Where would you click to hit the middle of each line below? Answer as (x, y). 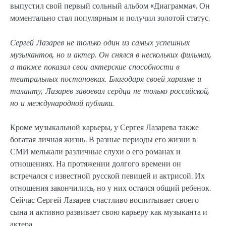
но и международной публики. (62, 103)
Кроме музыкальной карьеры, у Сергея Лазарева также (104, 127)
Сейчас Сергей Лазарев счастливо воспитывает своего (104, 200)
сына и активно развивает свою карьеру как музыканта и (109, 212)
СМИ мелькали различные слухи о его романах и (95, 151)
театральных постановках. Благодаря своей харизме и (106, 79)
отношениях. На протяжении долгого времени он (96, 163)
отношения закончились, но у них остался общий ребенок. (110, 188)
